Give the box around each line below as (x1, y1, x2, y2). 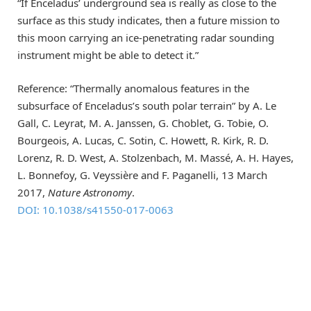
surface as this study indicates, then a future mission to (17, 12, 280, 27)
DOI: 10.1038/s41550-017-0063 (17, 202, 174, 217)
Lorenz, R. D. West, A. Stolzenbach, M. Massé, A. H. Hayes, (17, 150, 294, 165)
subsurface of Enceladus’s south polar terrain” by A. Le (17, 98, 276, 112)
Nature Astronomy (48, 185, 132, 199)
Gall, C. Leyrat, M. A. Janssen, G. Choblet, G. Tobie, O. (17, 115, 269, 130)
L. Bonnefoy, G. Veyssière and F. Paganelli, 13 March (17, 167, 267, 182)
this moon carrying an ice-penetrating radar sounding (17, 30, 274, 44)
